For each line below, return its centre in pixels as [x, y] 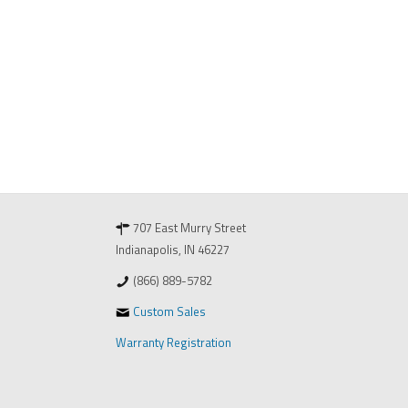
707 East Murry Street [188, 227]
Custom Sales [169, 311]
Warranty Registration [173, 342]
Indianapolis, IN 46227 [173, 249]
